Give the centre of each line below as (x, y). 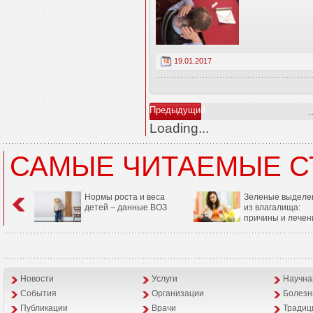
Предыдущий (177, 110)
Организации (178, 294)
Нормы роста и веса (125, 197)
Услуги (165, 279)
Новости (37, 279)
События (38, 294)
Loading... (179, 128)
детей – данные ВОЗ (126, 208)
